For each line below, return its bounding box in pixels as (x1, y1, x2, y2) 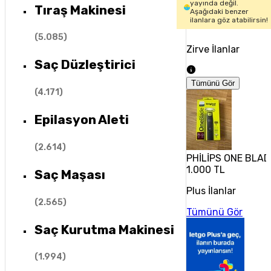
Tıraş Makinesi (34, 2, 126, 18)
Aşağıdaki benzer (190, 7, 249, 16)
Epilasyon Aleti (34, 112, 129, 128)
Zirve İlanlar (186, 44, 240, 55)
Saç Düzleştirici (34, 57, 135, 73)
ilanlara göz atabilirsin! (190, 16, 269, 24)
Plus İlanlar (186, 185, 237, 197)
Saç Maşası (34, 167, 105, 183)
